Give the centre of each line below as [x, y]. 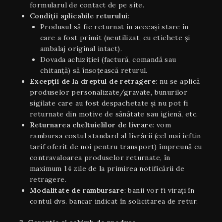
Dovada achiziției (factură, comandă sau [108, 59]
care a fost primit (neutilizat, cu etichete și [115, 37]
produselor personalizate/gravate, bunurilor [109, 92]
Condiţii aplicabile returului [79, 16]
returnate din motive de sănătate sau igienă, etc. [114, 114]
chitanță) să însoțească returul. [94, 70]
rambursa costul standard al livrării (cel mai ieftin [115, 136]
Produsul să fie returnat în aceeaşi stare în [114, 27]
